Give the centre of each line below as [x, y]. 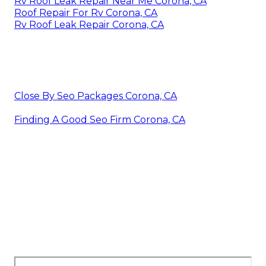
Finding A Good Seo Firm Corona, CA [100, 119]
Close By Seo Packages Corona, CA [96, 96]
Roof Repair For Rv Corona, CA [86, 12]
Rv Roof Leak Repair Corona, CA [89, 24]
